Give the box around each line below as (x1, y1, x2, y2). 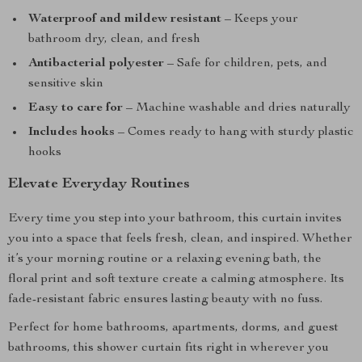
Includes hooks (28, 126, 115, 139)
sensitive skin (28, 78, 103, 90)
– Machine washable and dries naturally (123, 102, 351, 115)
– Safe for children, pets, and (164, 57, 327, 70)
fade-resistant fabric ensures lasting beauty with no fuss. (8, 293, 322, 306)
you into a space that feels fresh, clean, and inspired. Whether (8, 233, 352, 246)
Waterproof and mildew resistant (28, 13, 221, 26)
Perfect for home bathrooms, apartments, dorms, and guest (8, 322, 339, 335)
